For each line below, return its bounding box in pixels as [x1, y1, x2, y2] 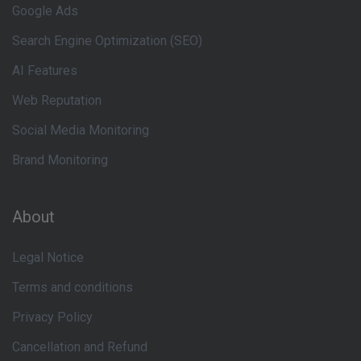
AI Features [12, 63, 77, 78]
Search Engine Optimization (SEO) [12, 33, 202, 48]
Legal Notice [12, 250, 84, 265]
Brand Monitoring [12, 152, 108, 168]
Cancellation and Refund [12, 339, 147, 355]
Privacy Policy [12, 309, 93, 325]
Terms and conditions [12, 280, 133, 295]
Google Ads [12, 3, 78, 19]
